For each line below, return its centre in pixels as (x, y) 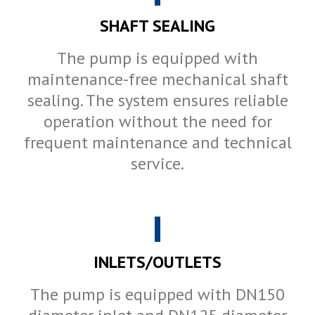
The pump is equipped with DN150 (157, 294)
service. (157, 164)
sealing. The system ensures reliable (157, 101)
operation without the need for (157, 122)
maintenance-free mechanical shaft (157, 79)
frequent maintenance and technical (157, 143)
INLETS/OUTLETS (157, 262)
